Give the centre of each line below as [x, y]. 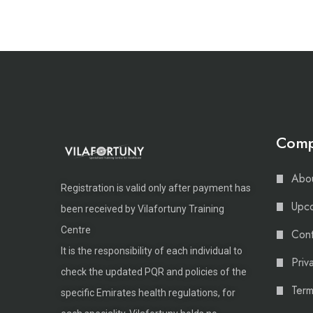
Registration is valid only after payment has [156, 188]
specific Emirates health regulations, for [148, 293]
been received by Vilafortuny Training [143, 209]
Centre [76, 230]
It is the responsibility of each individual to [152, 251]
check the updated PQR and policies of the [154, 272]
